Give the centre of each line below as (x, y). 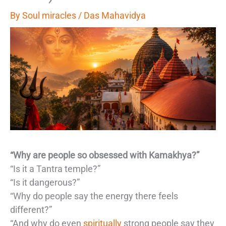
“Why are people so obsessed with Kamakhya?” (105, 155)
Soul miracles (50, 15)
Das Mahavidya (115, 15)
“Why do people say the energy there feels (94, 196)
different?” (31, 209)
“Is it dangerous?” (45, 182)
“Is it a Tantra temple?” (55, 168)
